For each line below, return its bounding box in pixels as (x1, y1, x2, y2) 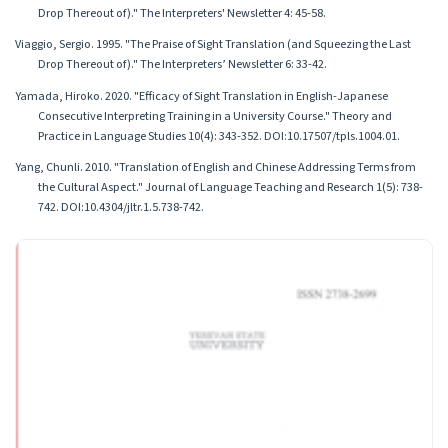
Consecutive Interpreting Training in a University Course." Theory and (37, 106, 392, 125)
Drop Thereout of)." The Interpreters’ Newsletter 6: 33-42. (37, 55, 327, 74)
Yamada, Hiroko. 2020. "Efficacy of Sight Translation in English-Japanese (15, 86, 388, 105)
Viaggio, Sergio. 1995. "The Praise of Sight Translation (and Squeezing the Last (15, 35, 411, 54)
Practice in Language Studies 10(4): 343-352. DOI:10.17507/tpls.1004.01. (37, 126, 400, 145)
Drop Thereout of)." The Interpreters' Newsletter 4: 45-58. (37, 4, 326, 22)
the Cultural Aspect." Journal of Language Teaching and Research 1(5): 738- (37, 177, 423, 196)
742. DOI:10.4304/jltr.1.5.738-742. (37, 197, 204, 216)
